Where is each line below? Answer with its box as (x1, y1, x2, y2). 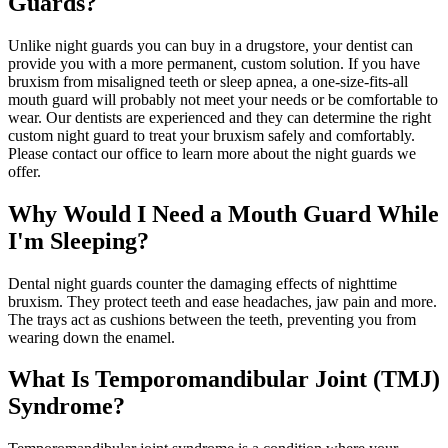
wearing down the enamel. (8, 328, 175, 346)
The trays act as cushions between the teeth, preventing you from (8, 310, 416, 328)
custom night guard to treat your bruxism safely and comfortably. (8, 126, 415, 144)
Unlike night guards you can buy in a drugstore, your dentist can (8, 36, 413, 54)
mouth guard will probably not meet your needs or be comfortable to (8, 90, 438, 108)
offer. (8, 162, 41, 180)
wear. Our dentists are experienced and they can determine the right (8, 108, 431, 126)
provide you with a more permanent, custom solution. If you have (8, 54, 420, 72)
